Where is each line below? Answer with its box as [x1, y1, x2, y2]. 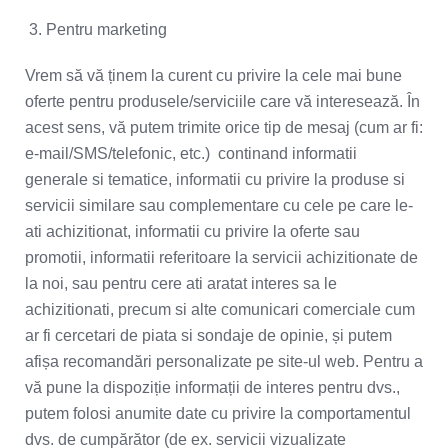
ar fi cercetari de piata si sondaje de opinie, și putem [25, 327, 392, 344]
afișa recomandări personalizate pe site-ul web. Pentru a [25, 353, 423, 370]
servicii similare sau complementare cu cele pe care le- [25, 197, 413, 214]
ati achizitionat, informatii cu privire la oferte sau [25, 223, 360, 240]
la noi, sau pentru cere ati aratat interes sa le [25, 275, 337, 292]
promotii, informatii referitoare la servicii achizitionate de [25, 249, 418, 266]
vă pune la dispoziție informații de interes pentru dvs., [25, 379, 400, 396]
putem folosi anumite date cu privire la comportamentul [25, 405, 411, 422]
